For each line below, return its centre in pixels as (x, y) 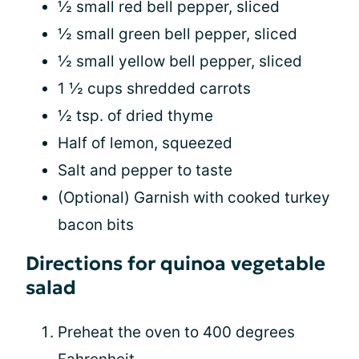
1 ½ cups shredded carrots (154, 88)
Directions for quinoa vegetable (175, 263)
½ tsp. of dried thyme (135, 115)
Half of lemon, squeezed (145, 143)
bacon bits (96, 224)
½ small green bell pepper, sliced (177, 34)
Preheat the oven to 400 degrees (176, 332)
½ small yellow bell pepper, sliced (180, 61)
